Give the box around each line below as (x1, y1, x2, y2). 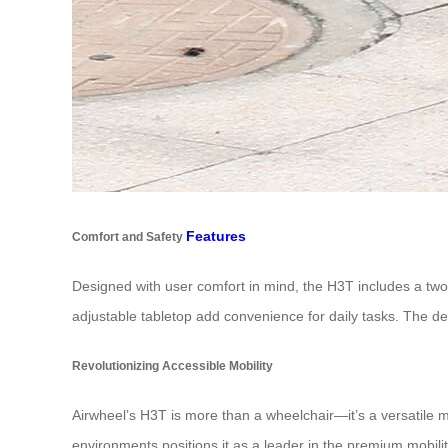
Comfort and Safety (72, 229, 186, 243)
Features (186, 227, 246, 244)
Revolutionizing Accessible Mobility (72, 358, 273, 372)
